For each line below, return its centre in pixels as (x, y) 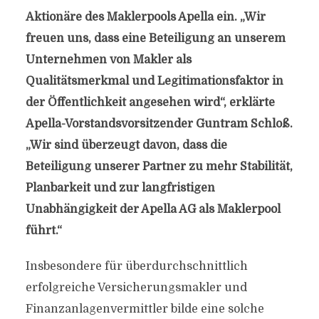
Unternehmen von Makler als (108, 60)
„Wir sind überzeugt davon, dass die (126, 145)
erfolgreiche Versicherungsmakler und (136, 288)
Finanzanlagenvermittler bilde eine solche (145, 309)
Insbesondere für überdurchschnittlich (136, 266)
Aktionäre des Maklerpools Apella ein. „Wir (145, 17)
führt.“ (43, 231)
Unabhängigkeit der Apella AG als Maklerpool (153, 209)
